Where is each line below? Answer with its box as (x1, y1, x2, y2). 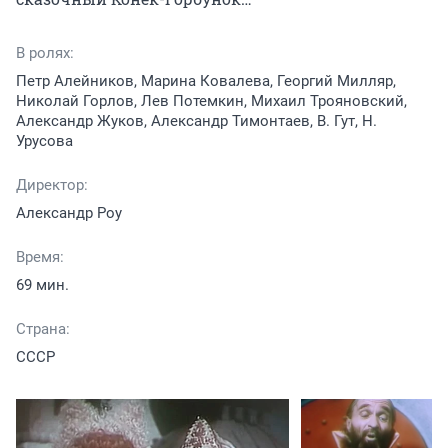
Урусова (16, 132, 73, 151)
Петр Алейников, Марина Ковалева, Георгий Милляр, (16, 72, 396, 91)
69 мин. (16, 276, 69, 295)
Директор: (16, 176, 88, 195)
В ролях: (16, 44, 74, 63)
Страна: (16, 320, 70, 339)
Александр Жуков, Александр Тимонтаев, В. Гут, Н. (16, 112, 377, 131)
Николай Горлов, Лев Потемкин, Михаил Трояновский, (16, 92, 407, 111)
